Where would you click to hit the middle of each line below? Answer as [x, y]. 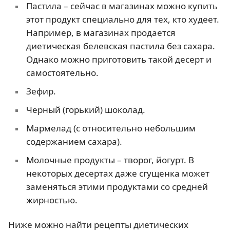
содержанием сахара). [74, 142]
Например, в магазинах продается [101, 33]
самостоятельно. [62, 73]
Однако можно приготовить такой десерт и [119, 60]
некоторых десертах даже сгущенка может [118, 174]
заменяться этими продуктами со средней [117, 187]
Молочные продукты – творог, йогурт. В [110, 160]
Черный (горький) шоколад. [85, 110]
